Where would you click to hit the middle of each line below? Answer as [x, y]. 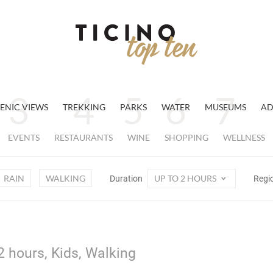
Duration [127, 179]
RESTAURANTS [83, 137]
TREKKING [84, 107]
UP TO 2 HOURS [186, 178]
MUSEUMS [225, 107]
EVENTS [24, 137]
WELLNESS [244, 137]
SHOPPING [186, 137]
